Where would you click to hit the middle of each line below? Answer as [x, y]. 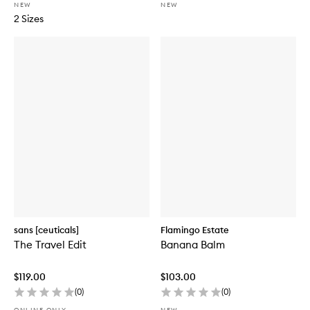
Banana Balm [193, 245]
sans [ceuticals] [46, 230]
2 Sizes [29, 18]
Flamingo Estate [195, 230]
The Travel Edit [50, 245]
